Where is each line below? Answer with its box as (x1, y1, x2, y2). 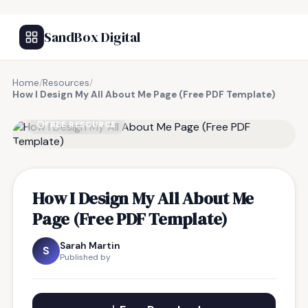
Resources (43, 77, 89, 89)
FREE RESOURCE (45, 119, 116, 130)
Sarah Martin (60, 239, 120, 252)
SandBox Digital (44, 27, 140, 47)
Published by (60, 252, 111, 263)
